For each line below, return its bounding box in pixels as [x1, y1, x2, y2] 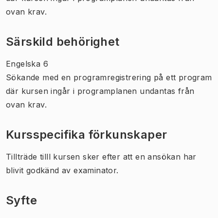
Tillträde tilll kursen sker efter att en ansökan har [6, 151, 197, 162]
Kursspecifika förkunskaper [6, 127, 167, 142]
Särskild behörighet [6, 34, 120, 49]
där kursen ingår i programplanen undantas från [6, 86, 195, 96]
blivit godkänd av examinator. [6, 165, 119, 175]
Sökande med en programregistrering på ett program [6, 72, 212, 82]
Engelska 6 [6, 58, 48, 69]
